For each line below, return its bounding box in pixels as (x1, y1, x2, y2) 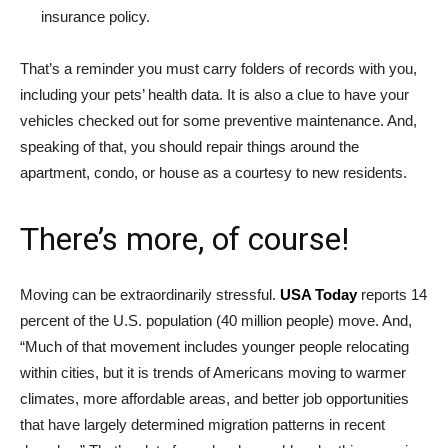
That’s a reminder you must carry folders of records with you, (20, 60, 417, 77)
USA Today (280, 286, 361, 303)
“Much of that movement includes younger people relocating (20, 338, 409, 355)
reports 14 (361, 286, 427, 303)
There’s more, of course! (20, 220, 349, 258)
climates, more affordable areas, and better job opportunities (20, 390, 409, 407)
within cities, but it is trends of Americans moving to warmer (20, 364, 406, 381)
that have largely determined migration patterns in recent (20, 416, 385, 433)
